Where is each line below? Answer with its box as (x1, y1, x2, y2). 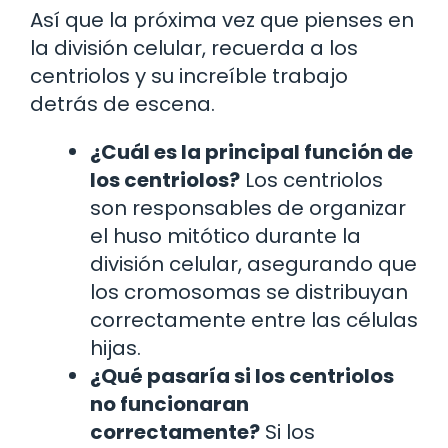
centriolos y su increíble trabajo (30, 61, 348, 90)
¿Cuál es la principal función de (90, 137, 413, 166)
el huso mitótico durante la (90, 221, 361, 250)
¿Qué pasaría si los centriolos (90, 361, 394, 390)
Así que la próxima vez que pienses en (30, 5, 414, 34)
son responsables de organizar (90, 193, 406, 222)
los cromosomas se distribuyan (90, 277, 408, 306)
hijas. (90, 333, 141, 362)
